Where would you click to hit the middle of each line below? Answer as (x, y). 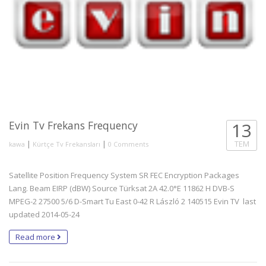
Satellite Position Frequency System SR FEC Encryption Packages (124, 175)
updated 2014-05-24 (44, 215)
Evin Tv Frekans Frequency (73, 126)
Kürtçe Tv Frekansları (66, 144)
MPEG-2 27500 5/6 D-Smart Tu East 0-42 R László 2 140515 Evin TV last (132, 202)
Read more (36, 237)
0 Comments (128, 144)
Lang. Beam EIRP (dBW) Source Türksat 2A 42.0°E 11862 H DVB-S (122, 189)
